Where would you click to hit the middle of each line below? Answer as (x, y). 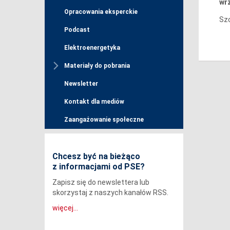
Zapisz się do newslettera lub (101, 183)
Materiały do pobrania (97, 66)
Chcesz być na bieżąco (96, 157)
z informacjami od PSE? (99, 167)
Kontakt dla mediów (94, 102)
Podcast (77, 30)
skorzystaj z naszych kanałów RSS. (110, 193)
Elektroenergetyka (92, 48)
